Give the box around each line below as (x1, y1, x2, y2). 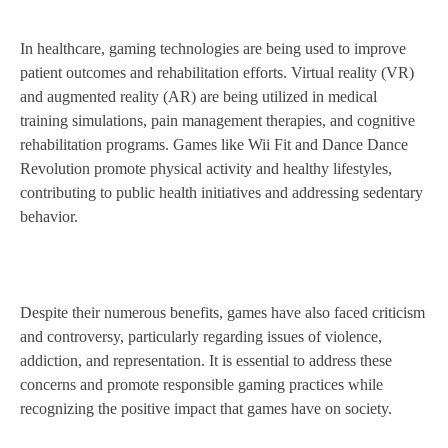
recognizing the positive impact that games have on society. (20, 400, 392, 418)
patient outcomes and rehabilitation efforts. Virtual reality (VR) (20, 64, 414, 82)
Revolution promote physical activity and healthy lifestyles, (20, 160, 392, 178)
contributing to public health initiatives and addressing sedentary (20, 184, 423, 202)
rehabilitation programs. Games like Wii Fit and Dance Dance (20, 136, 408, 154)
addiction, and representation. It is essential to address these (20, 352, 392, 370)
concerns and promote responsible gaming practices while (20, 376, 383, 394)
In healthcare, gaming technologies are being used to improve (20, 40, 406, 58)
